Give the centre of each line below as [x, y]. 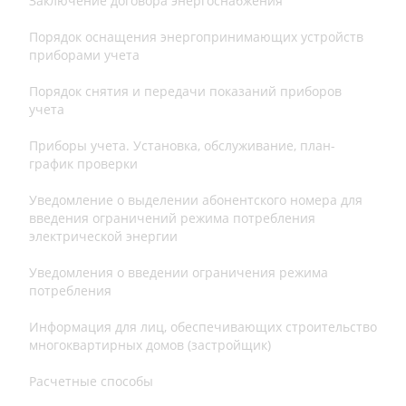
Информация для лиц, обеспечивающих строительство [203, 327]
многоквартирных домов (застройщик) [150, 345]
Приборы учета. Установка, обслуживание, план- [182, 146]
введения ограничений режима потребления [172, 218]
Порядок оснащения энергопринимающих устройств [196, 37]
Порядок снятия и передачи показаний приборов [185, 92]
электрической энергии [103, 237]
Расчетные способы [91, 382]
